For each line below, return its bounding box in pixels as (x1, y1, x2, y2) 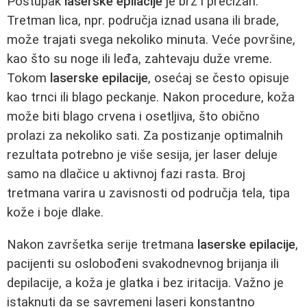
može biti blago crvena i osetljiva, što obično (7, 109, 260, 125)
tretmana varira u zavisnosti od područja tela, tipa (7, 186, 290, 201)
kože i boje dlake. (7, 205, 103, 221)
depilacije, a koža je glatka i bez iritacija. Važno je (7, 275, 284, 291)
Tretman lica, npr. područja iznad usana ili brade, (7, 13, 279, 29)
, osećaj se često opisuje (148, 71, 289, 86)
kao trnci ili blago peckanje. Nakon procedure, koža (7, 90, 295, 106)
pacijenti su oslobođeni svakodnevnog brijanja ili (7, 256, 279, 271)
